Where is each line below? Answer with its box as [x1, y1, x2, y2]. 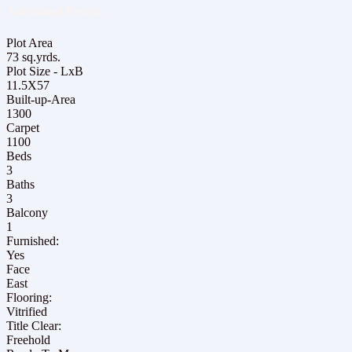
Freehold [6, 332, 50, 346]
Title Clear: [6, 318, 61, 332]
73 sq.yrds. [6, 49, 60, 64]
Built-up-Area [6, 92, 75, 106]
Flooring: [6, 290, 52, 304]
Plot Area [6, 35, 53, 49]
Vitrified [6, 304, 47, 318]
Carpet [6, 120, 39, 134]
